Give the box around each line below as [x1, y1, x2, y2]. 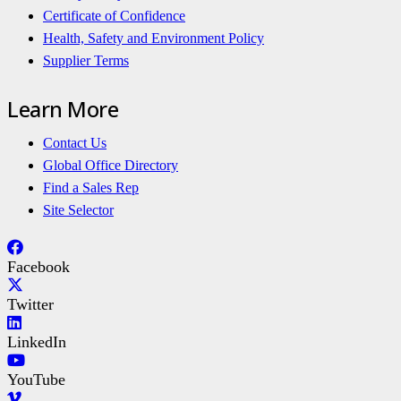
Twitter [7, 295, 54, 314]
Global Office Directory [43, 157, 178, 173]
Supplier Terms [43, 52, 129, 68]
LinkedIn [7, 333, 66, 352]
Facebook [7, 257, 70, 276]
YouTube [7, 371, 65, 389]
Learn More [7, 93, 119, 124]
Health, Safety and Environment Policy [43, 30, 264, 46]
